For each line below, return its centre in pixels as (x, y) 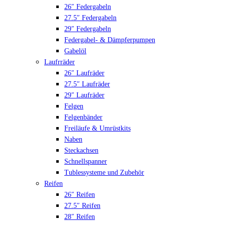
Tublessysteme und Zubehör (104, 173)
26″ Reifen (80, 195)
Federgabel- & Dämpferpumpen (110, 40)
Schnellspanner (86, 161)
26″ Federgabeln (88, 7)
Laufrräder (60, 62)
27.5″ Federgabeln (90, 18)
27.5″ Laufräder (87, 84)
